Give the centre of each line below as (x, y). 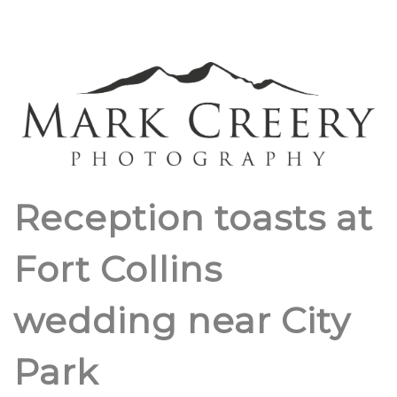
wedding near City (182, 320)
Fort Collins (118, 269)
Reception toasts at (193, 217)
